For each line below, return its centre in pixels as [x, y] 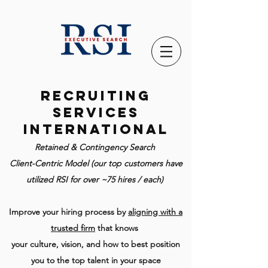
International [96, 129]
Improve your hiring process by [68, 212]
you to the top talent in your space [96, 260]
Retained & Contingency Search [96, 147]
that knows [118, 228]
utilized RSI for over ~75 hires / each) [96, 179]
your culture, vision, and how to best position [96, 244]
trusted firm [73, 228]
